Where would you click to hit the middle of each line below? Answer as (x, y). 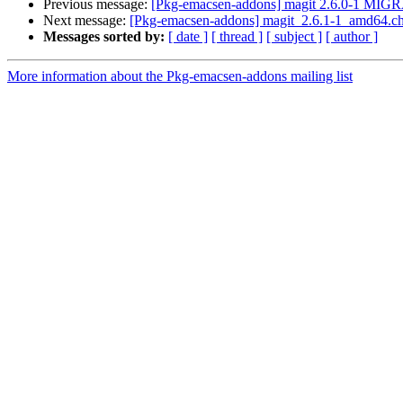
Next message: (86, 21)
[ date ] (188, 37)
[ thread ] (237, 37)
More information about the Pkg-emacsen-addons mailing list (180, 76)
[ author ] (352, 37)
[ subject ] (294, 37)
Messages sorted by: (104, 37)
